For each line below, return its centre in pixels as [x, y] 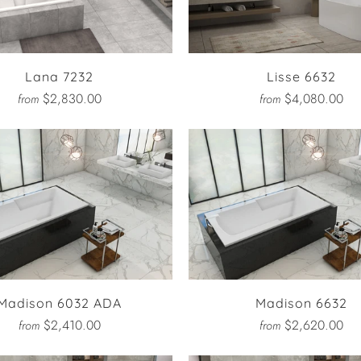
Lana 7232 [60, 77]
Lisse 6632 [301, 77]
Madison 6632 [301, 303]
